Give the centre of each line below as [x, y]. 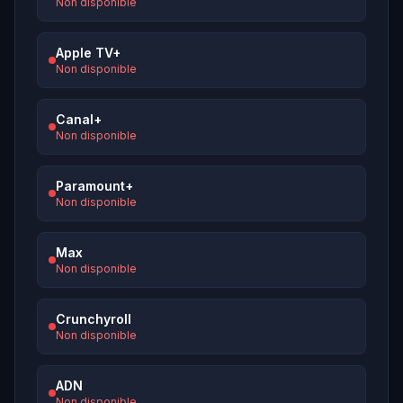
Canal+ [79, 120]
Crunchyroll [94, 319]
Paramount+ [94, 186]
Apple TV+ [88, 53]
